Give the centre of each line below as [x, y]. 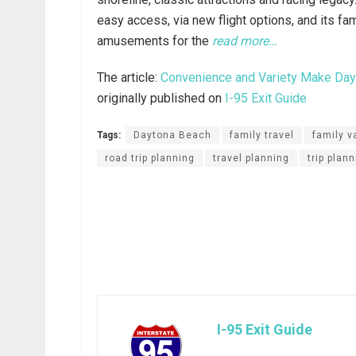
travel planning [251, 158]
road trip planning [150, 158]
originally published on [161, 98]
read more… [245, 41]
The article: [129, 77]
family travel [262, 135]
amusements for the [155, 41]
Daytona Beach [172, 135]
